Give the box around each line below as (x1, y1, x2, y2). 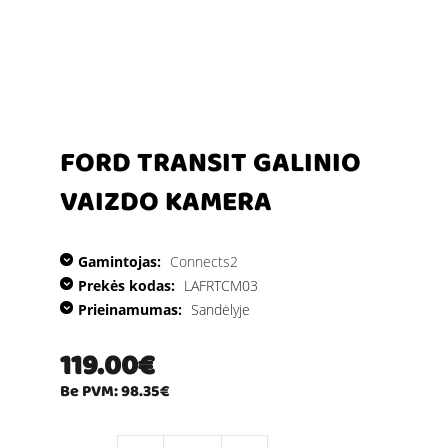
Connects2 (170, 251, 238, 271)
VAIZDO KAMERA (60, 180, 272, 229)
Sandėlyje (187, 299, 250, 319)
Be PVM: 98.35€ (60, 378, 169, 407)
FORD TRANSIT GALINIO (60, 141, 361, 190)
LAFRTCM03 (180, 275, 258, 295)
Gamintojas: (78, 251, 161, 271)
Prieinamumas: (78, 299, 182, 319)
